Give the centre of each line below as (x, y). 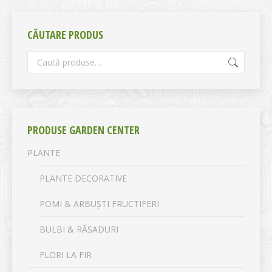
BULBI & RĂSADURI (79, 229)
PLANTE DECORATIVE (83, 178)
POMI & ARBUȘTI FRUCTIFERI (99, 203)
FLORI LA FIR (66, 254)
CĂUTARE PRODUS (65, 34)
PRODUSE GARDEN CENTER (83, 130)
